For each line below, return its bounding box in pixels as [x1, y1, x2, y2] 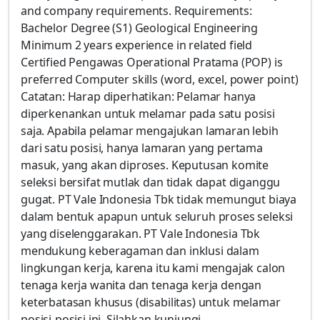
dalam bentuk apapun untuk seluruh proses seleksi [21, 209, 294, 224]
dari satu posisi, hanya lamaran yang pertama [21, 140, 263, 156]
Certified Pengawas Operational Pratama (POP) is [21, 54, 283, 70]
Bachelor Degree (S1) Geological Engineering [21, 20, 259, 36]
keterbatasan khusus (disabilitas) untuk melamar [21, 294, 281, 310]
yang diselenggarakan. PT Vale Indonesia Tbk [21, 226, 261, 241]
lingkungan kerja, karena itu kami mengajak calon [21, 260, 286, 276]
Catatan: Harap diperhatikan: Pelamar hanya [21, 89, 256, 104]
